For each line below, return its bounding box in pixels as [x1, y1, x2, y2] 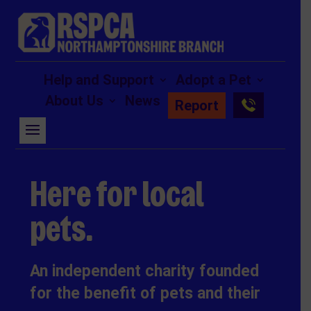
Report [174, 96, 219, 114]
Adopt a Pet [175, 71, 251, 88]
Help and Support [43, 71, 154, 88]
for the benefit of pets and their [30, 283, 261, 303]
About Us [44, 92, 103, 109]
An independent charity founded [30, 261, 260, 280]
